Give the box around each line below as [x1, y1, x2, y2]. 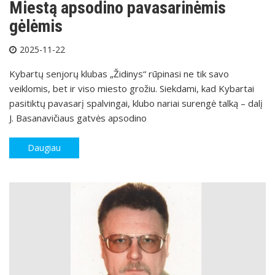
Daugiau [28, 142, 61, 154]
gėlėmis [9, 16, 63, 37]
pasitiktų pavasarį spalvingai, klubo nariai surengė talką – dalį [9, 97, 263, 110]
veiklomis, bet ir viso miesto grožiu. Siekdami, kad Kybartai [9, 82, 254, 95]
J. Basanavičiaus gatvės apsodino [9, 112, 147, 125]
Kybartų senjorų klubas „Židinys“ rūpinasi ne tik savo [9, 68, 229, 80]
